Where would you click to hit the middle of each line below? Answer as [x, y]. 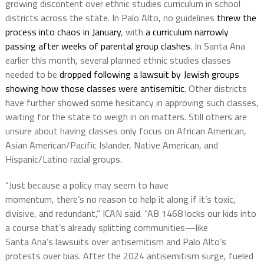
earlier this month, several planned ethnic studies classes [118, 60]
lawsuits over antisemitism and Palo [128, 241]
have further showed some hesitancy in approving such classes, [132, 102]
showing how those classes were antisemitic [95, 88]
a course [23, 227]
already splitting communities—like [136, 227]
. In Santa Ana [217, 46]
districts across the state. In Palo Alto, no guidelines [111, 17]
